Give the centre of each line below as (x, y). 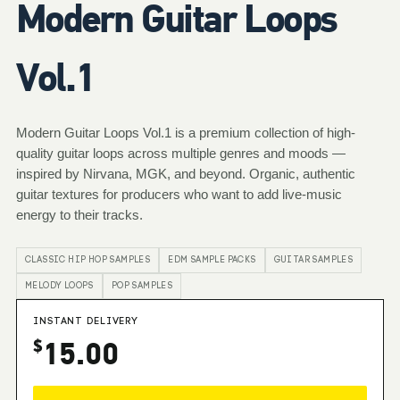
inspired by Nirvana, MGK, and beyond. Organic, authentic (186, 174)
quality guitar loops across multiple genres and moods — (181, 153)
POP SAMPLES (142, 286)
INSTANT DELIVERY (86, 322)
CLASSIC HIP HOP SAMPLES (88, 260)
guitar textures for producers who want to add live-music (179, 194)
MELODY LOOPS (59, 286)
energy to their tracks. (79, 215)
